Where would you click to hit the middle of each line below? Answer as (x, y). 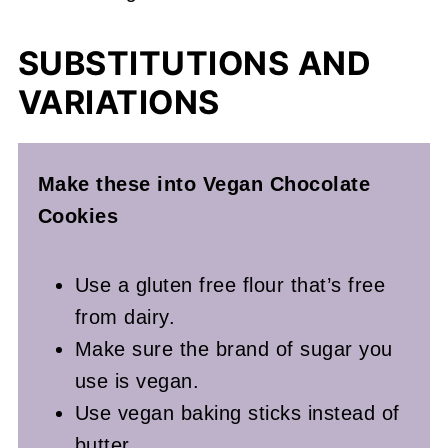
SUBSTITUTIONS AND (194, 63)
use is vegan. (140, 380)
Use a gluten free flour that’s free (230, 284)
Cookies (78, 215)
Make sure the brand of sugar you (233, 348)
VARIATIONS (118, 102)
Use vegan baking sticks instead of (237, 412)
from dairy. (125, 316)
